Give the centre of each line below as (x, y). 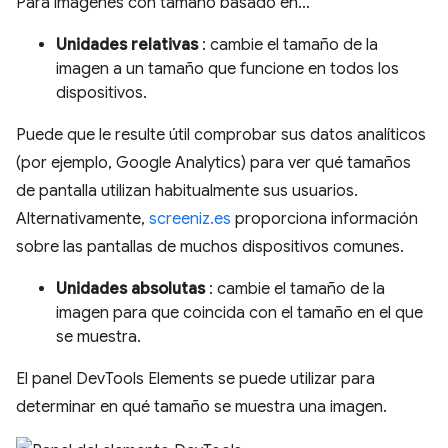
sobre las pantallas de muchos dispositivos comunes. (210, 247)
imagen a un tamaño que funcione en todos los (227, 69)
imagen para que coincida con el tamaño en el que (239, 313)
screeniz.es (190, 219)
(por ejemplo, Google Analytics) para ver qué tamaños (213, 163)
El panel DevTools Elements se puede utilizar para (195, 379)
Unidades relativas (127, 45)
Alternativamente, (82, 219)
